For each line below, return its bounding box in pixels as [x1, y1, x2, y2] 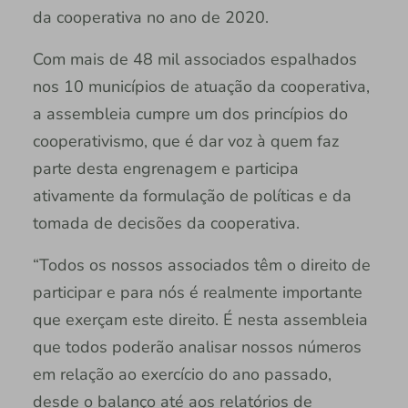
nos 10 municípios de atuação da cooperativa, [32, 76, 370, 98]
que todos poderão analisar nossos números [32, 336, 362, 359]
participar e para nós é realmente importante [32, 281, 362, 304]
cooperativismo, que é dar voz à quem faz [32, 130, 339, 153]
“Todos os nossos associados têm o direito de [32, 254, 371, 277]
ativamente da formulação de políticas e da [32, 185, 352, 208]
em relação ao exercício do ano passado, [32, 363, 331, 386]
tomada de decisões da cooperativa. [32, 212, 300, 235]
